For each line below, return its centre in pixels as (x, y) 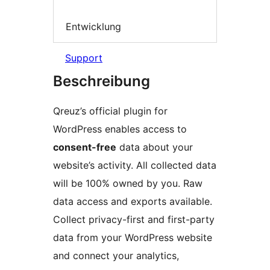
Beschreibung (102, 81)
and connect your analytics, (116, 256)
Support (84, 58)
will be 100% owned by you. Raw (128, 184)
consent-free (85, 147)
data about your (155, 147)
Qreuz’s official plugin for (110, 111)
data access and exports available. (133, 202)
